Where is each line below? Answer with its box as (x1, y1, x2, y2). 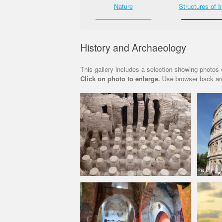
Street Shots (19, 1, 55, 11)
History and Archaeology (80, 40, 186, 55)
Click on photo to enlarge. (80, 74, 160, 84)
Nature (113, 1, 133, 11)
